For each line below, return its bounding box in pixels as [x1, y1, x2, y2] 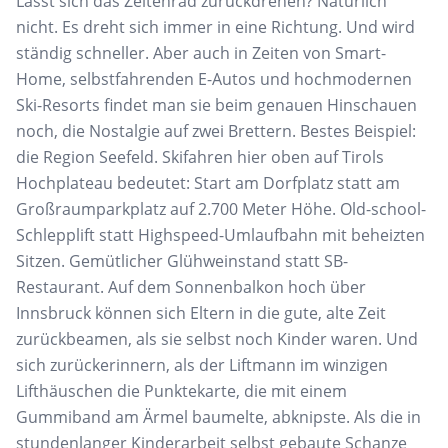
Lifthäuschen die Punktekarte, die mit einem [16, 380, 347, 403]
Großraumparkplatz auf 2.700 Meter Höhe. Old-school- [16, 198, 426, 221]
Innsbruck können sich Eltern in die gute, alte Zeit [16, 302, 386, 325]
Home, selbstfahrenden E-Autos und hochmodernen [16, 68, 412, 91]
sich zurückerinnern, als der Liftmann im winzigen [16, 354, 388, 377]
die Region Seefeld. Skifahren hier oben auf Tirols [16, 146, 384, 169]
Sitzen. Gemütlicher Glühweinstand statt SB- [16, 250, 348, 273]
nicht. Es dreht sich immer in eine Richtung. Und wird [16, 16, 415, 39]
